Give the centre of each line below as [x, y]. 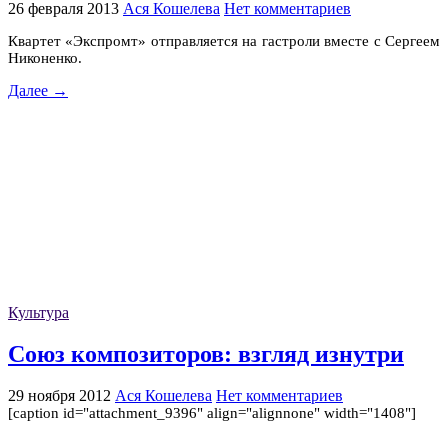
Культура [38, 313]
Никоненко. [45, 58]
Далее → [38, 91]
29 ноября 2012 [59, 395]
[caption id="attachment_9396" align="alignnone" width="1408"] [212, 412]
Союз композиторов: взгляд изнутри [206, 353]
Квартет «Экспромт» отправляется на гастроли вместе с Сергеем [224, 41]
